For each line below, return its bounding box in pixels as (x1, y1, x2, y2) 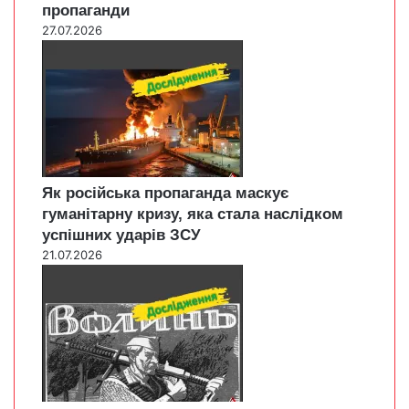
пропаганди (42, 2, 130, 20)
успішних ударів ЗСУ (42, 226, 201, 245)
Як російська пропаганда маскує (42, 184, 288, 203)
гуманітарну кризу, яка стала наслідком (42, 205, 343, 224)
